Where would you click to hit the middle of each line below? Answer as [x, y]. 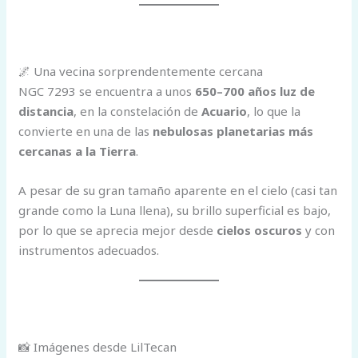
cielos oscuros [260, 230]
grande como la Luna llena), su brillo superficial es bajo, [175, 210]
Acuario [225, 111]
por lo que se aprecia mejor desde [118, 230]
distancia [46, 111]
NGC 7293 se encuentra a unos [107, 91]
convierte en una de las [86, 131]
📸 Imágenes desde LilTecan [98, 346]
